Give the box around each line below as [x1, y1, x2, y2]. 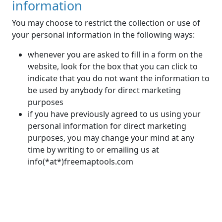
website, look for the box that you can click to [28, 61, 198, 72]
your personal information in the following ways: [12, 29, 195, 41]
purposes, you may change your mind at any [28, 132, 194, 144]
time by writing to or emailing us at [28, 144, 159, 156]
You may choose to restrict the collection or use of [12, 17, 200, 29]
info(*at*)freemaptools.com [28, 156, 133, 167]
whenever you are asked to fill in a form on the [28, 49, 203, 60]
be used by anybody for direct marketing [28, 85, 181, 96]
